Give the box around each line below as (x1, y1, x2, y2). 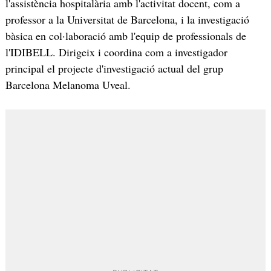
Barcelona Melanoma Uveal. (5, 77, 131, 93)
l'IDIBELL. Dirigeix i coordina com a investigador (5, 45, 227, 60)
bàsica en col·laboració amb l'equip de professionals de (5, 28, 246, 44)
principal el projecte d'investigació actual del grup (5, 61, 223, 76)
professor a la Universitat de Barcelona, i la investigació (5, 12, 249, 27)
